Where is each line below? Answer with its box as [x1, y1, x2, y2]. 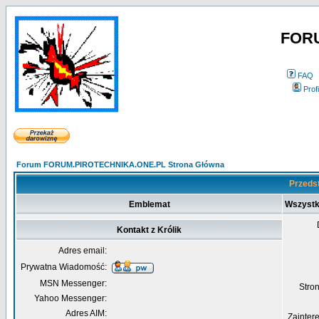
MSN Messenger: [40, 278, 107, 288]
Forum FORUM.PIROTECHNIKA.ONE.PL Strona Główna [16, 160, 224, 169]
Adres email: [58, 246, 107, 256]
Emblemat [128, 199, 170, 209]
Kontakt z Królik [117, 225, 182, 235]
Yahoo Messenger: [34, 293, 107, 303]
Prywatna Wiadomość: [21, 262, 107, 272]
